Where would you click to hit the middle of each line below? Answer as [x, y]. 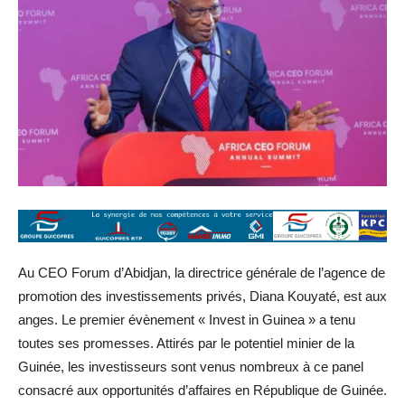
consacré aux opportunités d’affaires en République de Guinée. [202, 391]
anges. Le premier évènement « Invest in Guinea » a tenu [187, 320]
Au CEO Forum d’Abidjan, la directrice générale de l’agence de [202, 273]
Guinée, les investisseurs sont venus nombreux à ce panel [191, 367]
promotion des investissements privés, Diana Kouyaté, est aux [202, 297]
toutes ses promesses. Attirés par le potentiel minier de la [186, 344]
